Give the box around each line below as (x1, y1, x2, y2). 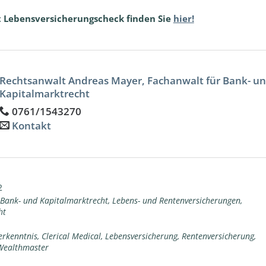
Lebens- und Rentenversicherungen (112, 195, 240, 206)
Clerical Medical (41, 230, 101, 242)
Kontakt (11, 119, 51, 132)
